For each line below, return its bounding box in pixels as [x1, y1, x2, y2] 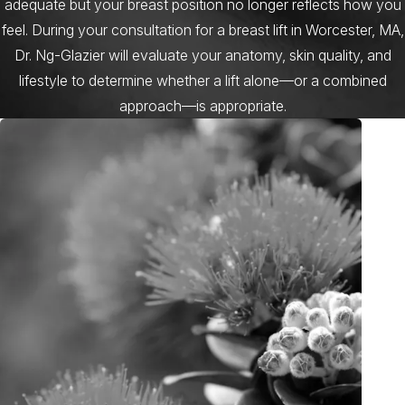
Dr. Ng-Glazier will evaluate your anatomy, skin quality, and [14, 45, 391, 64]
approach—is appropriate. [118, 96, 287, 115]
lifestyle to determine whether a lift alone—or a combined [18, 71, 387, 89]
